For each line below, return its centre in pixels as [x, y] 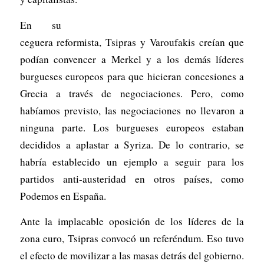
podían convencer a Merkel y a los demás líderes [132, 59]
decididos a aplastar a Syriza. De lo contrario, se [132, 144]
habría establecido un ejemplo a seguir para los [132, 161]
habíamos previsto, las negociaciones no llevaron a [132, 110]
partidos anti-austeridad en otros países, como [132, 179]
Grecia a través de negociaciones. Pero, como [132, 93]
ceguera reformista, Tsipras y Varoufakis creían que [132, 42]
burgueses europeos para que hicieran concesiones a [132, 76]
